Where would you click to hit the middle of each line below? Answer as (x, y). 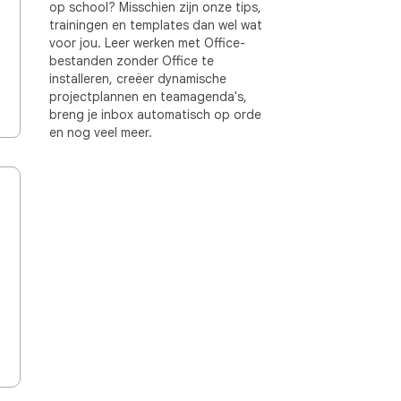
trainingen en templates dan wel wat (156, 25)
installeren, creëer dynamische (138, 79)
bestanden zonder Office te (132, 61)
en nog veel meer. (101, 132)
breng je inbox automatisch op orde (155, 115)
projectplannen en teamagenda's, (148, 97)
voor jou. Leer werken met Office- (147, 43)
